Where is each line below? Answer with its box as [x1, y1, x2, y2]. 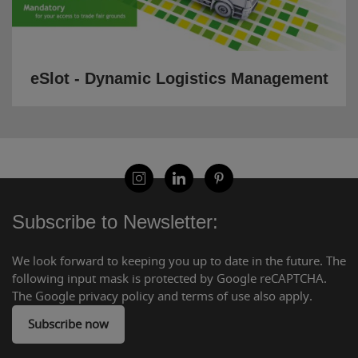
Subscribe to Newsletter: [12, 210, 218, 233]
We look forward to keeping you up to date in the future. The [12, 252, 346, 270]
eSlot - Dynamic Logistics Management [30, 69, 328, 87]
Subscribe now [28, 315, 109, 333]
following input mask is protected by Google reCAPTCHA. [12, 269, 327, 288]
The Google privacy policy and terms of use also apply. [12, 287, 312, 305]
